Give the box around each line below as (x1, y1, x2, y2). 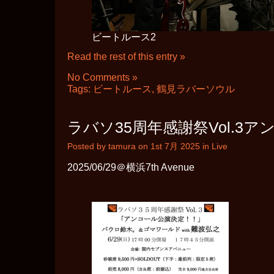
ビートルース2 (92, 32, 156, 43)
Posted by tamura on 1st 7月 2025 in (67, 141, 212, 152)
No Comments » (67, 72, 138, 83)
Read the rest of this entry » (67, 51, 185, 62)
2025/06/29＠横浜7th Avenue (67, 162, 194, 173)
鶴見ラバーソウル (157, 84, 235, 95)
